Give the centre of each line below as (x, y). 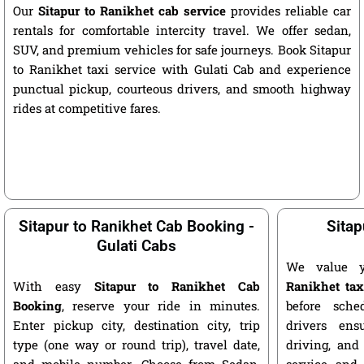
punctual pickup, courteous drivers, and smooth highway (182, 89)
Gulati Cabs (136, 245)
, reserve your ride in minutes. (161, 305)
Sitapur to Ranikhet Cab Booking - (136, 226)
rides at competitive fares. (87, 108)
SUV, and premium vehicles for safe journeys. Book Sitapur (182, 50)
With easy (54, 286)
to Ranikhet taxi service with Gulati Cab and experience (182, 69)
